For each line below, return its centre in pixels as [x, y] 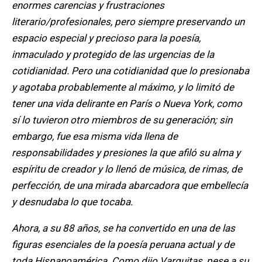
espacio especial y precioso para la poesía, [106, 38]
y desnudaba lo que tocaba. [75, 202]
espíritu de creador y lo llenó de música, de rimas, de [127, 169]
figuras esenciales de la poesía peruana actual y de [123, 245]
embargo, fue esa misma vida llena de [95, 137]
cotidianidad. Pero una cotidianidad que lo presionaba [130, 71]
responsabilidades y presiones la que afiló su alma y [126, 153]
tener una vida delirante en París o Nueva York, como [127, 104]
